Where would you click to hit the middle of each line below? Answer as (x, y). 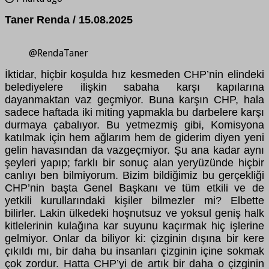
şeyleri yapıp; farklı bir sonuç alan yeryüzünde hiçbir (134, 163)
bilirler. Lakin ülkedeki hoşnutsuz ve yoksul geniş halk (134, 213)
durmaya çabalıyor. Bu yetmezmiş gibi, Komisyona (134, 125)
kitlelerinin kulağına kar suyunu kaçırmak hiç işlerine (134, 226)
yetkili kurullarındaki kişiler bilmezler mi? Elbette (134, 201)
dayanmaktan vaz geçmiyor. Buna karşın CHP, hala (134, 100)
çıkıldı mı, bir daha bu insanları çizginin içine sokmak (134, 251)
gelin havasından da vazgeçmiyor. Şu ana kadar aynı (134, 150)
